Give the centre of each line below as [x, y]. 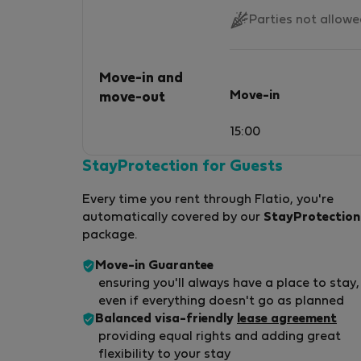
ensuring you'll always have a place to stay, [229, 284]
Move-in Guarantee [154, 266]
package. [110, 236]
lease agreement [287, 320]
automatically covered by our [173, 218]
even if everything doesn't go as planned [221, 302]
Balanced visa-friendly [166, 320]
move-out [132, 98]
